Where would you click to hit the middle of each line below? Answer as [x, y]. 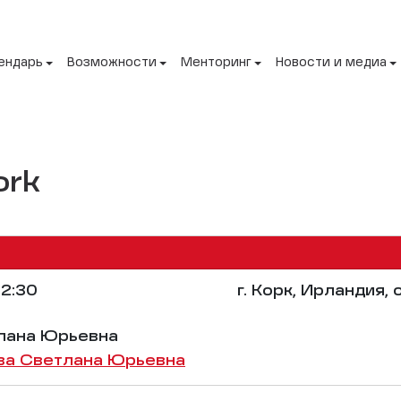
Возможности [112, 63]
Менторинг [216, 63]
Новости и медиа [331, 63]
